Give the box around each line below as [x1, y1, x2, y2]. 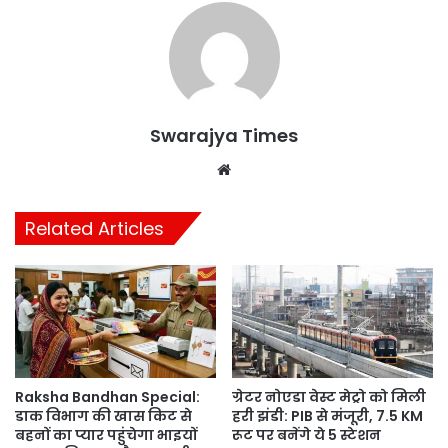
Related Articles [25, 215, 164, 241]
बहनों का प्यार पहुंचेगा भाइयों [15, 424, 197, 445]
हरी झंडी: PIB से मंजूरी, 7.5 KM [232, 405, 423, 426]
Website [235, 158, 292, 178]
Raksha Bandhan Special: [15, 386, 200, 407]
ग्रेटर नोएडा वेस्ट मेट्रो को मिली [232, 386, 426, 407]
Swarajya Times [150, 122, 298, 148]
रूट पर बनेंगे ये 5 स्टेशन [232, 424, 381, 445]
